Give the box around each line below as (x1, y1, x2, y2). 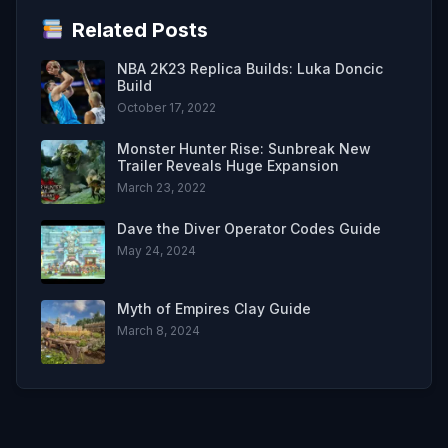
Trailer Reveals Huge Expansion (117, 156, 339, 174)
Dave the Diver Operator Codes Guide (117, 219, 381, 237)
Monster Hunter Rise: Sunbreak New (117, 139, 371, 157)
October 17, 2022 (117, 99, 216, 115)
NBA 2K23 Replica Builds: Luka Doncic (117, 59, 383, 77)
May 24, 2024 (117, 242, 196, 258)
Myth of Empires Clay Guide (117, 299, 311, 317)
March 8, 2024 (117, 322, 200, 338)
